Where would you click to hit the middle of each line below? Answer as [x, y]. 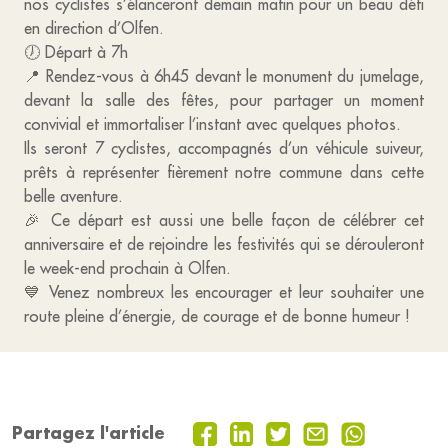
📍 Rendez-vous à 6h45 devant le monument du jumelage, [224, 76]
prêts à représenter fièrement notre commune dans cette [224, 172]
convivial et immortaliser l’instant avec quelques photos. [212, 124]
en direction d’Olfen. [94, 28]
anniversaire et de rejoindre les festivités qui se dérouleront [224, 244]
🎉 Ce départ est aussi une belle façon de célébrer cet [224, 220]
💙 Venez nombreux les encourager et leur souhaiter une [224, 292]
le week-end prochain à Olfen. [127, 268]
